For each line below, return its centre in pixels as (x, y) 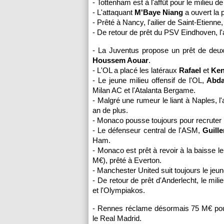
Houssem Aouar (120, 60)
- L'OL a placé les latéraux (136, 70)
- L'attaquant (113, 12)
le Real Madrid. (117, 218)
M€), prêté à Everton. (127, 160)
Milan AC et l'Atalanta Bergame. (144, 90)
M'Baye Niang (159, 12)
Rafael (191, 70)
